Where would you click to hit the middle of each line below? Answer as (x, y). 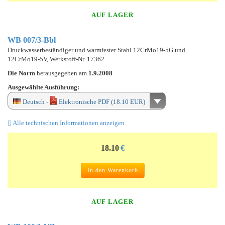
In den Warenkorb (113, 170)
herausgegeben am (63, 73)
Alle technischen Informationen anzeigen (68, 123)
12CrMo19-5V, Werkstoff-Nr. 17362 (56, 59)
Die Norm (22, 73)
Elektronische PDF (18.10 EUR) (101, 101)
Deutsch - (35, 101)
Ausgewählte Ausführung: (43, 87)
